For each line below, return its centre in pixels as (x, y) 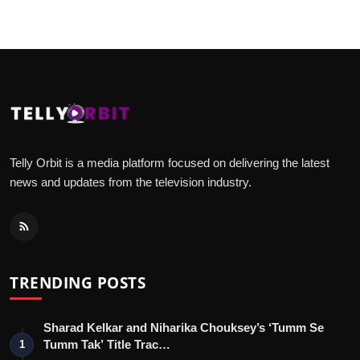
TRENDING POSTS (78, 282)
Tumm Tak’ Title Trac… (107, 344)
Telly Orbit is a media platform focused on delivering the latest (170, 162)
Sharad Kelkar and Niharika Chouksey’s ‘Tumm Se (184, 327)
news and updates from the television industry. (131, 182)
